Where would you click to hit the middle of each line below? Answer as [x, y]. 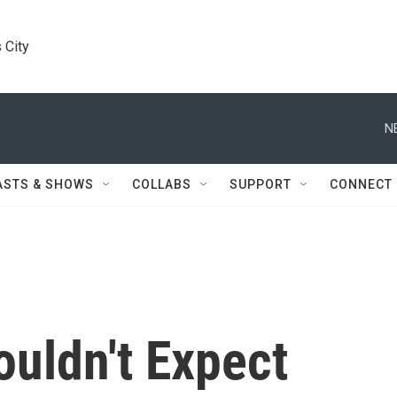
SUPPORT [261, 184]
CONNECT [361, 184]
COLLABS [162, 184]
